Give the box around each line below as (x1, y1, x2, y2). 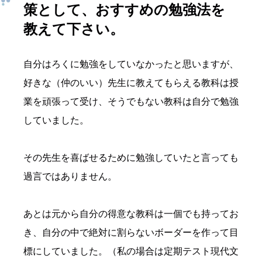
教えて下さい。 (23, 21, 124, 37)
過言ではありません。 (23, 171, 117, 182)
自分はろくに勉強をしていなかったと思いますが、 (23, 59, 239, 70)
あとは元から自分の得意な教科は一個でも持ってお (23, 209, 239, 219)
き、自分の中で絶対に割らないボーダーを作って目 (23, 227, 239, 238)
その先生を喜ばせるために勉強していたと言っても (23, 153, 239, 163)
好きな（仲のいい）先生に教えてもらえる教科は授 (23, 78, 239, 88)
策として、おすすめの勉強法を (23, 2, 225, 18)
